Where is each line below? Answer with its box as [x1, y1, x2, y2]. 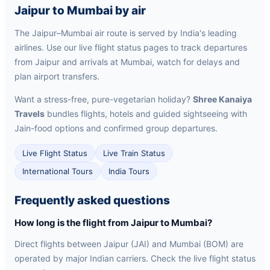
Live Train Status [103, 148, 165, 158]
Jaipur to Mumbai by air [14, 4, 146, 17]
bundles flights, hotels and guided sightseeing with [45, 108, 247, 119]
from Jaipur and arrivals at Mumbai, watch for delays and [14, 57, 240, 67]
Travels [14, 108, 45, 119]
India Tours [108, 166, 149, 176]
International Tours [22, 166, 93, 176]
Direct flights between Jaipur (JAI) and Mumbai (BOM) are [14, 239, 243, 249]
